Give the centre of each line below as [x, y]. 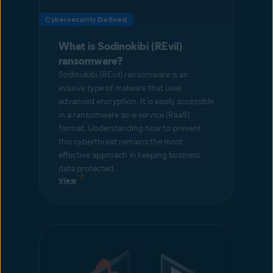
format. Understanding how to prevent [130, 128]
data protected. [87, 168]
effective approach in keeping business [129, 155]
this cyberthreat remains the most [121, 141]
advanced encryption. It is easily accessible [136, 101]
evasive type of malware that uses [120, 88]
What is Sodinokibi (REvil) [120, 46]
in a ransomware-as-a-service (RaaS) [124, 115]
